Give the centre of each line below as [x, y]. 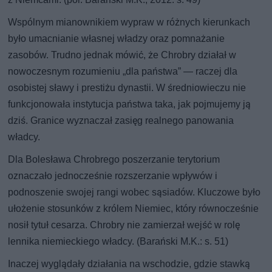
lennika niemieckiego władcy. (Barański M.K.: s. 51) [118, 242]
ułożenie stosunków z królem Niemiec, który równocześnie [134, 209]
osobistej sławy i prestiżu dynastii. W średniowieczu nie [127, 88]
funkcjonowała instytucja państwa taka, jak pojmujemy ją [130, 104]
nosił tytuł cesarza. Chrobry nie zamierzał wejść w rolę [124, 225]
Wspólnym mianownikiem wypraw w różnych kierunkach [129, 22]
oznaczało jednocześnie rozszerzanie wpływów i [113, 176]
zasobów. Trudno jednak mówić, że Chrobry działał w [122, 55]
